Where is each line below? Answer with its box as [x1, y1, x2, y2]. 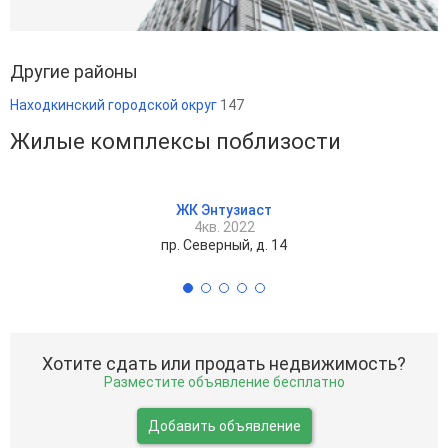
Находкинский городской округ [10, 97, 220, 113]
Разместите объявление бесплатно [103, 374, 345, 390]
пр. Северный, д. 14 [161, 237, 287, 253]
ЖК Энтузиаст [176, 202, 272, 218]
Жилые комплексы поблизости [10, 129, 341, 154]
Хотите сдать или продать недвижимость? [42, 353, 406, 374]
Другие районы [10, 61, 138, 82]
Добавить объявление [147, 418, 301, 434]
